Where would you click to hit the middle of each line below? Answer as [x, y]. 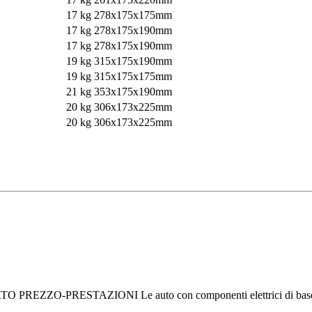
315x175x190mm [133, 61]
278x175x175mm [133, 15]
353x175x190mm [133, 92]
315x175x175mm [133, 77]
